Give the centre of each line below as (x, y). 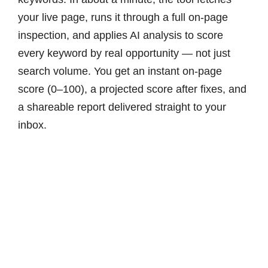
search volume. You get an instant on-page (120, 71)
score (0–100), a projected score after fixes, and (132, 89)
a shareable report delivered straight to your (122, 107)
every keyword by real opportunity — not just (124, 53)
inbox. (32, 125)
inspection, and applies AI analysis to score (120, 35)
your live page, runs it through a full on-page (123, 17)
